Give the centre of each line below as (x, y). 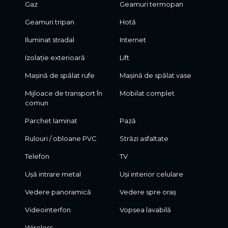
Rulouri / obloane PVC (61, 139)
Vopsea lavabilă (146, 210)
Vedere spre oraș (148, 192)
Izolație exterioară (55, 58)
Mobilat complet (147, 93)
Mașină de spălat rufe (60, 76)
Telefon (37, 156)
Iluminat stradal (49, 40)
